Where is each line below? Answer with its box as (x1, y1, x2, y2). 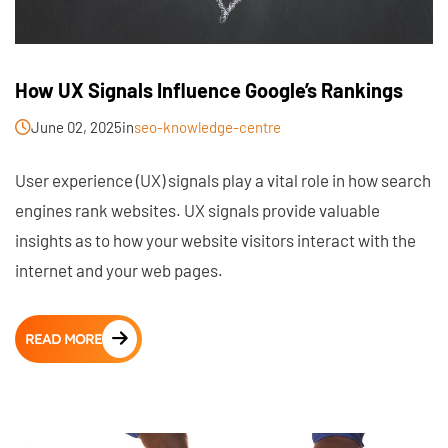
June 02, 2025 (31, 117, 122, 136)
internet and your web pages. (15, 259, 223, 280)
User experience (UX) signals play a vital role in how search (15, 169, 431, 190)
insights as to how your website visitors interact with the (15, 229, 416, 250)
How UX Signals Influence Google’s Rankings (15, 77, 403, 102)
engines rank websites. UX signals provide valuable (15, 199, 380, 220)
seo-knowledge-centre (134, 117, 281, 136)
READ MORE (25, 329, 102, 348)
